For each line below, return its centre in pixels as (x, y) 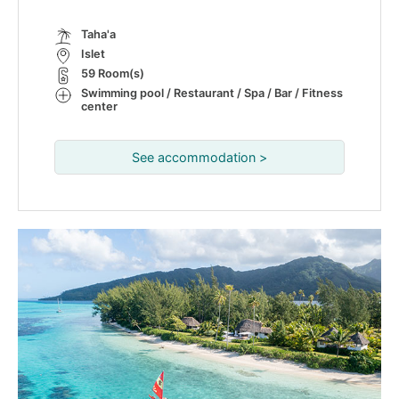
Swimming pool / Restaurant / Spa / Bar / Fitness (212, 93)
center (99, 106)
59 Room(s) (113, 73)
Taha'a (98, 34)
